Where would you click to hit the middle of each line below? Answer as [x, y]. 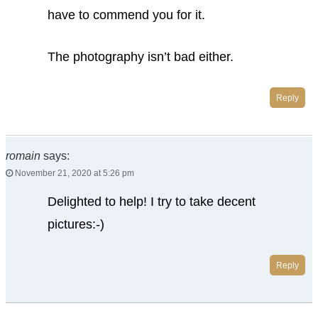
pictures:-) [76, 224]
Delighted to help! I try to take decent [151, 201]
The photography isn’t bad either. [140, 57]
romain [23, 155]
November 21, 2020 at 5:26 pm [73, 173]
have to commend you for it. [126, 15]
